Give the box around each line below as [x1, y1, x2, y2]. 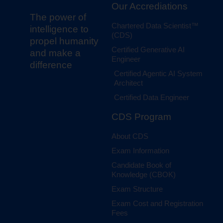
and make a [30, 47, 81, 58]
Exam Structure [111, 184, 163, 193]
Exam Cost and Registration [111, 199, 203, 208]
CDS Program [111, 111, 171, 122]
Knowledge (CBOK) [111, 170, 176, 179]
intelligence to [30, 23, 89, 34]
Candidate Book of [111, 160, 171, 169]
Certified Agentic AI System [114, 69, 203, 78]
